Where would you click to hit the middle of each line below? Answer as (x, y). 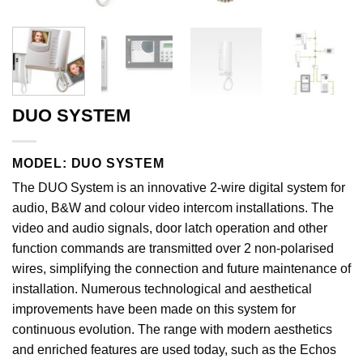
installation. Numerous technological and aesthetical (162, 288)
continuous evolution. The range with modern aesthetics (172, 329)
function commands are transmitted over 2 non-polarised (173, 248)
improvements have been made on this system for (154, 309)
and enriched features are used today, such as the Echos (174, 349)
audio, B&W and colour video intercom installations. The (173, 207)
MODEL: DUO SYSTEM (88, 163)
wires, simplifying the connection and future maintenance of (181, 268)
